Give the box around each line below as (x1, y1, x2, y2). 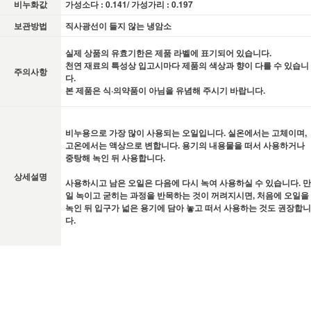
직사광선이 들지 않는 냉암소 (65, 19, 171, 32)
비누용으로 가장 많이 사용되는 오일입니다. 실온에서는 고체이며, (65, 126, 307, 139)
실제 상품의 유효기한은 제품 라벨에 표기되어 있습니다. (65, 46, 271, 59)
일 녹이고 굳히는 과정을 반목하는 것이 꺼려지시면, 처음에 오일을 (65, 188, 309, 201)
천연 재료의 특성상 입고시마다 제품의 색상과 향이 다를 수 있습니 (65, 58, 309, 72)
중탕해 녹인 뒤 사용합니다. (65, 151, 165, 164)
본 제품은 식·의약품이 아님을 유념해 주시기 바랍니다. (65, 83, 265, 96)
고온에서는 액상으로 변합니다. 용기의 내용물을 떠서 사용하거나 (65, 138, 305, 151)
